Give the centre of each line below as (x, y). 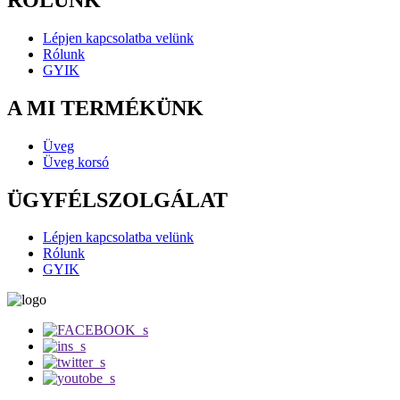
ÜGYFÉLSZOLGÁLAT (117, 200)
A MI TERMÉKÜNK (105, 108)
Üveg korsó (76, 162)
